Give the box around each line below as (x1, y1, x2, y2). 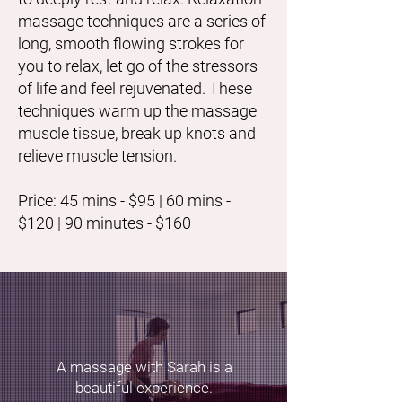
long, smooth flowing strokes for (18, 34, 244, 53)
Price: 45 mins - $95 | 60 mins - (18, 191, 231, 210)
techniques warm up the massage (18, 101, 257, 120)
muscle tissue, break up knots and (18, 124, 256, 143)
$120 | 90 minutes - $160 (18, 214, 191, 232)
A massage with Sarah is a (56, 358, 232, 376)
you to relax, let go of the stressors (18, 57, 258, 75)
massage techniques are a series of (18, 12, 266, 31)
